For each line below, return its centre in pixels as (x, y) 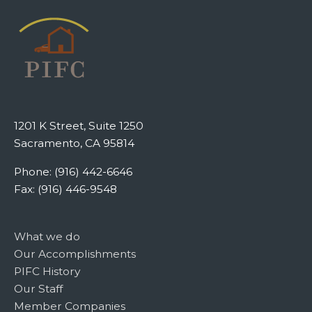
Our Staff (38, 289)
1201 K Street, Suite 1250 (79, 126)
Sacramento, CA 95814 (74, 143)
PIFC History (47, 272)
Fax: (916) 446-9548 (65, 189)
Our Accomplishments (75, 254)
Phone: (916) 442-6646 (73, 171)
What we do (47, 237)
